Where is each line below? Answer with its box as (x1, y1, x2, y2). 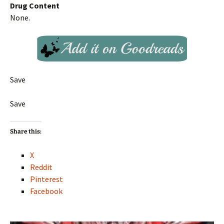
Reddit (30, 162, 52, 172)
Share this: (10, 128, 41, 135)
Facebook (30, 186, 62, 196)
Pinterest (30, 174, 63, 184)
